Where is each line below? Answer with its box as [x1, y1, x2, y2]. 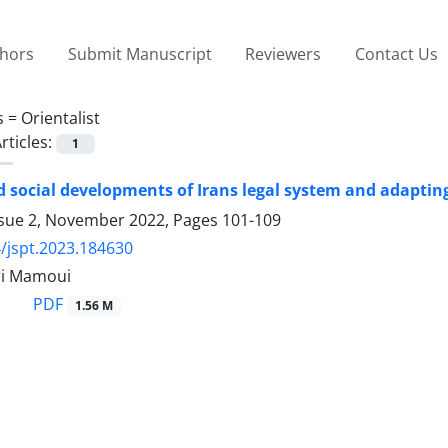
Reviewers [245, 42, 322, 65]
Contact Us [354, 42, 438, 65]
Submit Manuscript [67, 42, 212, 65]
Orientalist [21, 106, 100, 129]
